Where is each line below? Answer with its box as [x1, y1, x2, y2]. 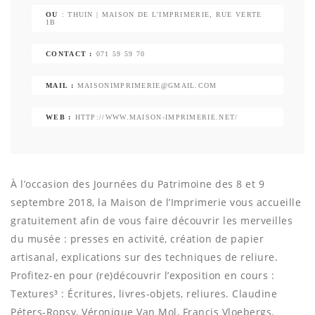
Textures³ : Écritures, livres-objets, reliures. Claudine [11, 287, 277, 301]
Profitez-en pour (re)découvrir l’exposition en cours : [11, 269, 274, 283]
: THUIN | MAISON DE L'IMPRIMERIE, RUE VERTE [61, 11, 262, 19]
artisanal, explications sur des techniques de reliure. [11, 250, 278, 264]
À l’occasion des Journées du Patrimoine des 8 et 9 [11, 177, 264, 191]
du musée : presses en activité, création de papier [11, 232, 264, 246]
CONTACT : [46, 50, 93, 58]
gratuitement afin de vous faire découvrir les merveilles [11, 214, 292, 228]
